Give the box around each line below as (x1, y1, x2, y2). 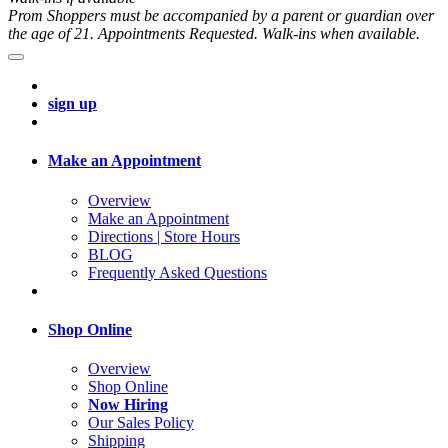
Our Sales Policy (88, 414, 194, 432)
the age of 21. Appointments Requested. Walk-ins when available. (8, 25, 420, 43)
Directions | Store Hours (88, 227, 240, 245)
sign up (48, 95, 97, 113)
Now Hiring (88, 396, 168, 414)
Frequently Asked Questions (88, 263, 267, 281)
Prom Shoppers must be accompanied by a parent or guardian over (8, 7, 434, 25)
